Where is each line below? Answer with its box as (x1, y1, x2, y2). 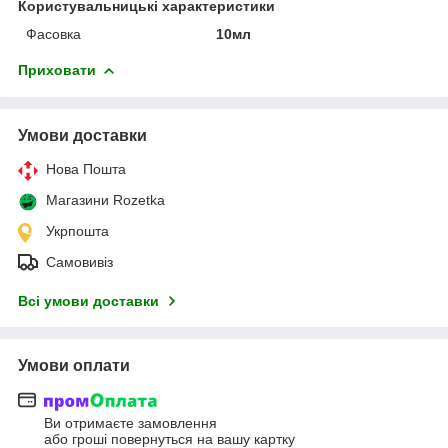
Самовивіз (46, 253, 113, 270)
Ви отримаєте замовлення (44, 415, 217, 432)
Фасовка (26, 25, 81, 42)
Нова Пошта (46, 160, 126, 177)
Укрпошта (46, 222, 109, 239)
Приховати (18, 61, 96, 78)
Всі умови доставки (18, 292, 159, 309)
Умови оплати (18, 356, 130, 374)
